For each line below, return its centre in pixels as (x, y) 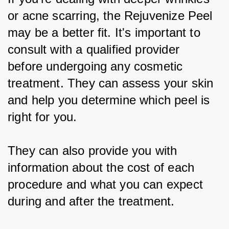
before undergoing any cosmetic (97, 66)
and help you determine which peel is (111, 100)
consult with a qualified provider (96, 49)
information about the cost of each (103, 167)
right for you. (42, 117)
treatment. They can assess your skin (112, 83)
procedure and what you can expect (107, 184)
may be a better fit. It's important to (106, 32)
